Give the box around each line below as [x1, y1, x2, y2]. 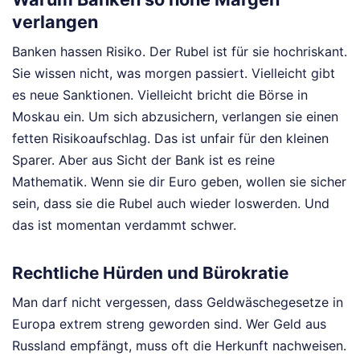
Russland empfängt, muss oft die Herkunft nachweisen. [12, 337, 346, 354]
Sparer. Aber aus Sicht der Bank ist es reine [12, 152, 275, 169]
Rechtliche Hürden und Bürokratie [12, 262, 288, 283]
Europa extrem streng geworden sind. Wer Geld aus [12, 316, 326, 332]
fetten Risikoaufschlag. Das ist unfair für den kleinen [12, 130, 329, 147]
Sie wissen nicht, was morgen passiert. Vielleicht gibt [12, 65, 335, 82]
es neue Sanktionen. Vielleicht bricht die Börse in [12, 87, 308, 104]
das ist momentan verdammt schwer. [12, 217, 236, 234]
